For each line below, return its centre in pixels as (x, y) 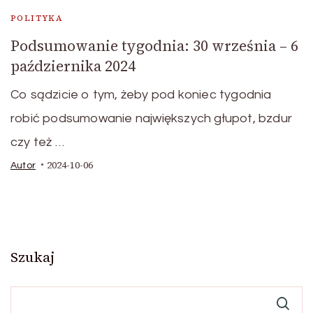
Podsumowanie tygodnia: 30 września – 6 (154, 45)
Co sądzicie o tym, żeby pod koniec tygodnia (141, 94)
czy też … (37, 142)
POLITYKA (37, 18)
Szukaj (32, 257)
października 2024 (73, 66)
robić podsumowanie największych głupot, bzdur (151, 118)
